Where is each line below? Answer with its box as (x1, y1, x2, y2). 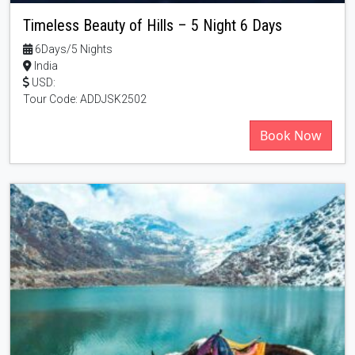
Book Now (260, 126, 322, 144)
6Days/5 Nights (32, 42, 113, 55)
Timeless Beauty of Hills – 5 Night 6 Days (23, 15, 282, 35)
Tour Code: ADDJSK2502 (23, 92, 147, 105)
